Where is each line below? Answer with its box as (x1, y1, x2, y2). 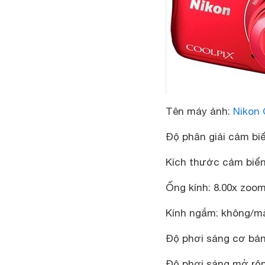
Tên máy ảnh (166, 105, 228, 117)
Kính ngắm (166, 207, 216, 219)
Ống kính (166, 182, 208, 193)
